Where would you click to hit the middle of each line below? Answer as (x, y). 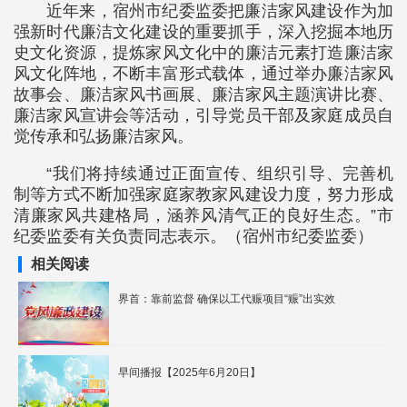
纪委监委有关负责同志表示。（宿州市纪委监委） (194, 236)
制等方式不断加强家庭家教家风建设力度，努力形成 (203, 194)
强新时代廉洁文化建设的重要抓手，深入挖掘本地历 (203, 32)
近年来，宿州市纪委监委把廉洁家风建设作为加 (220, 11)
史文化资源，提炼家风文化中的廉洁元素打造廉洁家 (203, 53)
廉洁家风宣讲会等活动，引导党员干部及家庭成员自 (203, 115)
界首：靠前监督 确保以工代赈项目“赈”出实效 (227, 299)
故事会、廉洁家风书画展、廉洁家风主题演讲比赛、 (203, 94)
